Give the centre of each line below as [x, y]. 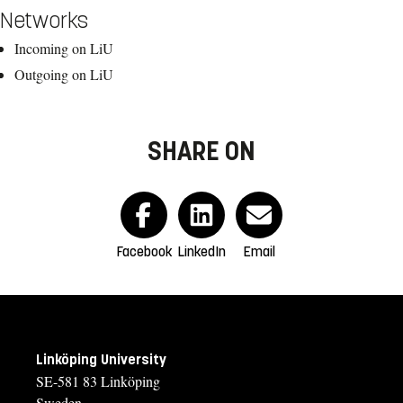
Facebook [144, 252]
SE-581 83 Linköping [98, 381]
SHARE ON [201, 152]
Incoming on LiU [64, 49]
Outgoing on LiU [64, 75]
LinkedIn [201, 252]
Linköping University [101, 360]
